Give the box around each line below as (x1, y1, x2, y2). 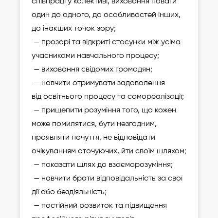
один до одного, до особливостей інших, (32, 11, 181, 19)
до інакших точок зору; (32, 24, 116, 33)
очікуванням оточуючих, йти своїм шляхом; (32, 147, 186, 155)
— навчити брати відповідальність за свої (32, 174, 182, 182)
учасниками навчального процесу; (32, 52, 159, 60)
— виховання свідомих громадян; (32, 65, 152, 73)
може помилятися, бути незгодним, (32, 120, 157, 128)
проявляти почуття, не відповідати (32, 133, 155, 142)
